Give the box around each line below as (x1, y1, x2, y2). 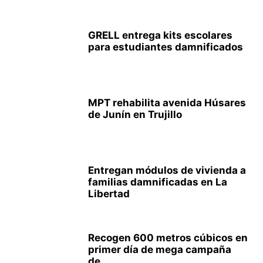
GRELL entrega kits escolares (88, 29, 232, 41)
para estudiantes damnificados (88, 41, 243, 53)
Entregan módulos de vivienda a (88, 164, 246, 176)
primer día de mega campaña (88, 244, 231, 255)
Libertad (88, 188, 130, 200)
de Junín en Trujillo (88, 109, 182, 120)
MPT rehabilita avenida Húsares (88, 97, 246, 109)
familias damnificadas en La (88, 176, 227, 188)
